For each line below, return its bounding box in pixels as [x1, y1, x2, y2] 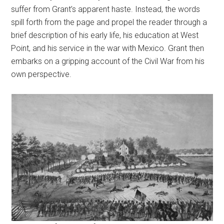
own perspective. [11, 69, 72, 79]
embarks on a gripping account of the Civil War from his [11, 56, 205, 66]
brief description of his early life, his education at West [11, 30, 199, 40]
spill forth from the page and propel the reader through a [11, 17, 207, 27]
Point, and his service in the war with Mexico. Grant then [11, 43, 204, 53]
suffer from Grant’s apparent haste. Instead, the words [11, 4, 200, 14]
